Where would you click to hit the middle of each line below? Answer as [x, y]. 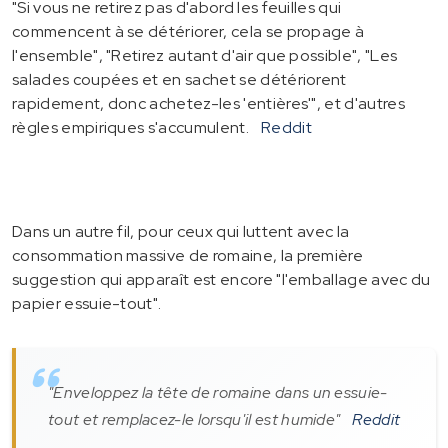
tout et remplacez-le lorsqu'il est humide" [194, 419]
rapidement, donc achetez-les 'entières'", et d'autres [208, 103]
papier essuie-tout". [87, 303]
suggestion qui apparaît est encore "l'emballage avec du [221, 279]
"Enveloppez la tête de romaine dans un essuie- [218, 392]
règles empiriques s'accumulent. [130, 127]
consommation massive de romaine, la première [188, 255]
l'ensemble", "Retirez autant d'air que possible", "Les [205, 55]
